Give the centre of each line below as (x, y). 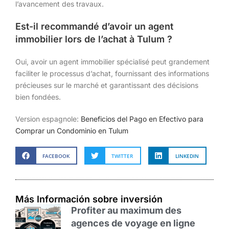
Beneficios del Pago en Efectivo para (142, 119)
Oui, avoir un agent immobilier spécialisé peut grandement (112, 61)
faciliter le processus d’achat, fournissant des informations (112, 73)
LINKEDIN (187, 156)
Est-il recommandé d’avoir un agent (94, 26)
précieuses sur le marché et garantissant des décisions (107, 85)
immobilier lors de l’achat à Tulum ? (94, 39)
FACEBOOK (56, 156)
